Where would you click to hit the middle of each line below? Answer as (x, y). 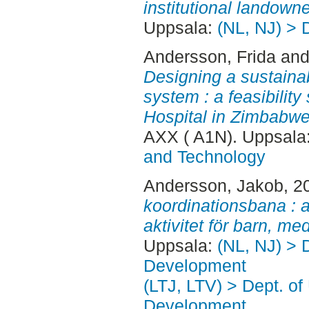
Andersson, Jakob (213, 185)
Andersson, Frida (209, 57)
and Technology (204, 157)
